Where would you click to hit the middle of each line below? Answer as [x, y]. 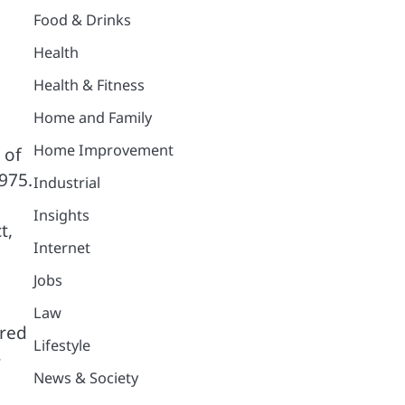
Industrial [66, 182]
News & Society [85, 377]
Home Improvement [103, 150]
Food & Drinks [82, 19]
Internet [61, 247]
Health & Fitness [89, 85]
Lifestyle [61, 345]
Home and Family [92, 117]
